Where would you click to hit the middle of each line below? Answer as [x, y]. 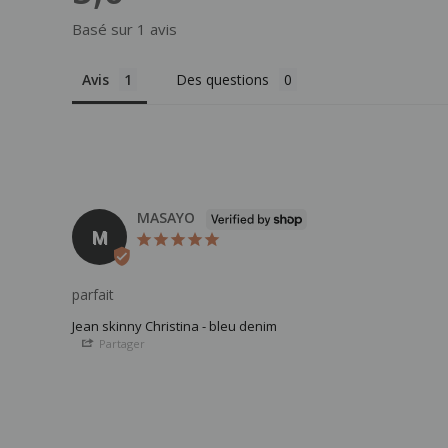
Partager [121, 343]
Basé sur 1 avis [124, 28]
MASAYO [166, 217]
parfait [93, 294]
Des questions [222, 79]
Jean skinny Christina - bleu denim [174, 325]
